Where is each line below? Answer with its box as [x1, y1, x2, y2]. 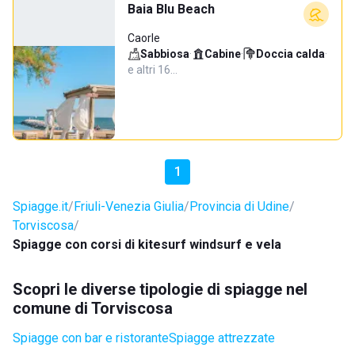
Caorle [128, 32, 160, 44]
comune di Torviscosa [13, 299, 173, 318]
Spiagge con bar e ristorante [13, 330, 169, 345]
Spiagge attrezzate [169, 330, 275, 345]
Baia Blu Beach [128, 2, 215, 17]
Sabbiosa [140, 48, 189, 60]
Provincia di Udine [189, 199, 289, 214]
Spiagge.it [13, 199, 68, 214]
